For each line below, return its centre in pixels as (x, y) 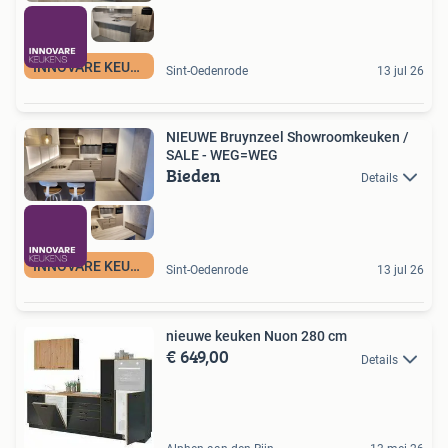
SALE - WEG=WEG (222, 154)
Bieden (193, 175)
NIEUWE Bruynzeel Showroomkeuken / (287, 136)
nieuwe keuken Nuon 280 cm (256, 336)
